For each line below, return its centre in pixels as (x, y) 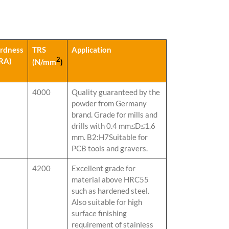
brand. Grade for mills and (114, 114)
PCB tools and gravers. (110, 148)
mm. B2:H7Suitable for (110, 137)
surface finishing (99, 213)
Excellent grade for (104, 168)
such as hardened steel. (110, 190)
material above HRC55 (110, 179)
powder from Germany (109, 103)
